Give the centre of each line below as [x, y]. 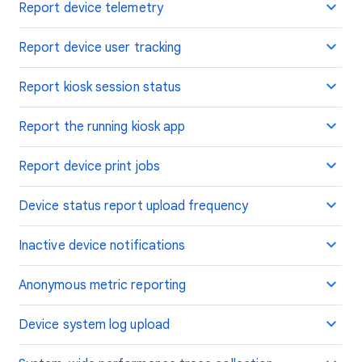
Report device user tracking [100, 48]
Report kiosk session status [100, 87]
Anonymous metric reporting [103, 285]
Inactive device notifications [102, 246]
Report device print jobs [89, 166]
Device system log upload [94, 325]
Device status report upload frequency [133, 206]
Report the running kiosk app [102, 127]
